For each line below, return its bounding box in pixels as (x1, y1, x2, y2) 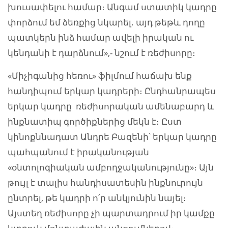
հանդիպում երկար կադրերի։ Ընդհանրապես (8, 85, 216, 97)
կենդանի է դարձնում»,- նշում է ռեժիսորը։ (8, 47, 195, 59)
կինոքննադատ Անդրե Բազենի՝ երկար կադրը (8, 131, 217, 143)
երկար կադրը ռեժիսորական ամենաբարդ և (8, 100, 214, 112)
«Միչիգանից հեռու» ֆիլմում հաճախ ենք (8, 70, 192, 82)
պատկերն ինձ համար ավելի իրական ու (8, 32, 193, 44)
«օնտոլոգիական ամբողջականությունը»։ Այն (8, 161, 214, 174)
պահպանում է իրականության (8, 146, 149, 158)
